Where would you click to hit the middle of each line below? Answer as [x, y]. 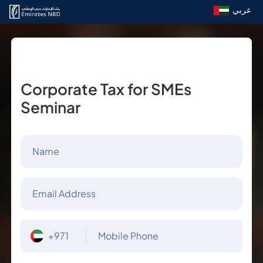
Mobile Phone [128, 236]
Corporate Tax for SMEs [106, 89]
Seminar [50, 107]
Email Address [64, 193]
